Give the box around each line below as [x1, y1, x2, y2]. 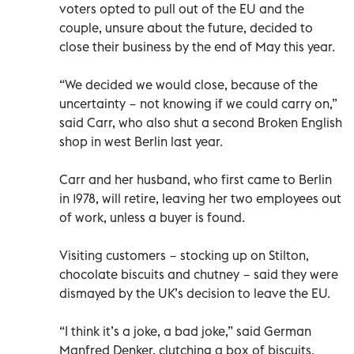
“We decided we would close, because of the [59, 76, 318, 92]
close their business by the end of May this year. [59, 38, 335, 55]
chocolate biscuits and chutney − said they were [59, 265, 338, 282]
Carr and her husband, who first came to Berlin [59, 171, 332, 187]
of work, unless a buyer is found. [59, 209, 245, 225]
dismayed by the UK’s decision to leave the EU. [59, 284, 330, 301]
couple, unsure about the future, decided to [59, 19, 313, 36]
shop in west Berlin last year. [59, 133, 223, 149]
